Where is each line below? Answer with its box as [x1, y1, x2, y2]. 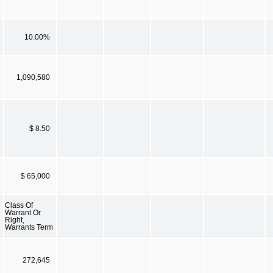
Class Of [5, 201, 33, 209]
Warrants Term [5, 223, 53, 231]
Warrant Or [5, 208, 41, 216]
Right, [5, 216, 24, 224]
